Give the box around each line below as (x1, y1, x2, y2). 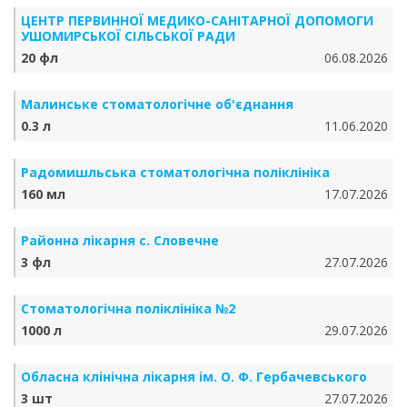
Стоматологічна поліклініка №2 (21, 300, 235, 317)
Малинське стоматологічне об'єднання (21, 95, 293, 113)
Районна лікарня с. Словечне (21, 232, 219, 249)
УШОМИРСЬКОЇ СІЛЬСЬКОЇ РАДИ (21, 27, 235, 45)
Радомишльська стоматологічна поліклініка (21, 164, 330, 181)
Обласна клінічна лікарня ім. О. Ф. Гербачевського (21, 368, 367, 385)
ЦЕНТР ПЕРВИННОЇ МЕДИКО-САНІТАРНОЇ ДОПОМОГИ (21, 12, 373, 29)
